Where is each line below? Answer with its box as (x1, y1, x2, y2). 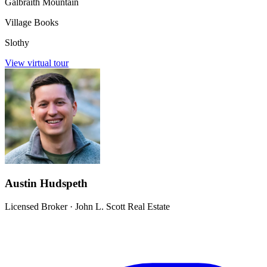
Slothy (5, 37, 29, 48)
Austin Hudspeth (5, 177, 88, 190)
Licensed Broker (5, 201, 67, 212)
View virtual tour (5, 57, 69, 68)
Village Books (5, 17, 58, 27)
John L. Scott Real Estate (75, 201, 170, 212)
